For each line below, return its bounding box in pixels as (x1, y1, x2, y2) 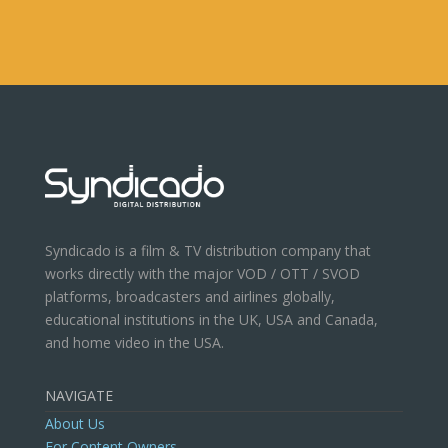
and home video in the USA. (44, 333, 224, 353)
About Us (44, 414, 105, 434)
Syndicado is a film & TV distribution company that (44, 241, 371, 261)
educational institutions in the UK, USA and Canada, (44, 310, 378, 330)
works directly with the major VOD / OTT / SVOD (44, 264, 360, 284)
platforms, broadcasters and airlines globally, (44, 287, 335, 307)
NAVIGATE (44, 386, 113, 406)
